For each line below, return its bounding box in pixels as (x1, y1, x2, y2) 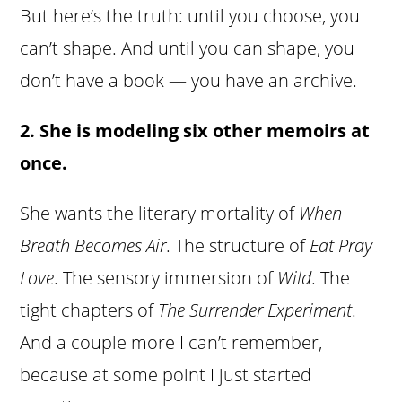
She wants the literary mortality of (20, 201, 300, 226)
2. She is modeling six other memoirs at (20, 118, 371, 144)
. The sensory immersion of (54, 266, 278, 291)
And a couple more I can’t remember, (20, 330, 323, 355)
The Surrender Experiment (158, 298, 353, 323)
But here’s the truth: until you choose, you (20, 4, 361, 29)
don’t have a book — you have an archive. (20, 68, 358, 93)
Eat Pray (310, 233, 373, 258)
